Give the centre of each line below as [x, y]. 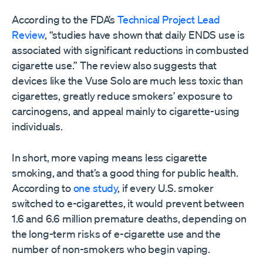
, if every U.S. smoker [166, 188]
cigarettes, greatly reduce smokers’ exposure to [122, 96]
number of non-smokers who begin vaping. [111, 249]
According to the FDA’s [65, 19]
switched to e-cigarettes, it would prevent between [128, 203]
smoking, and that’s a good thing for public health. [125, 173]
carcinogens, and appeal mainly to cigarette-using [126, 111]
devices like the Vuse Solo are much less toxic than [127, 80]
